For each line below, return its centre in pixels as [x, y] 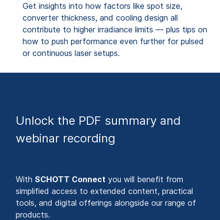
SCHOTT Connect [70, 179]
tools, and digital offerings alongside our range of [106, 203]
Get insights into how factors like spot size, [102, 6]
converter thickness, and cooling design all [100, 18]
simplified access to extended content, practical [104, 191]
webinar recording [66, 138]
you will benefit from [144, 179]
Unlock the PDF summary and [98, 121]
